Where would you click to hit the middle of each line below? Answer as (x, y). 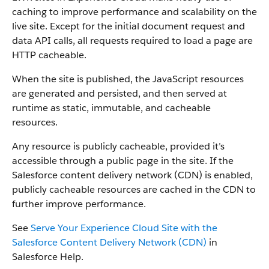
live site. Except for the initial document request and (128, 26)
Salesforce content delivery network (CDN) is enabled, (132, 175)
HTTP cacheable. (49, 55)
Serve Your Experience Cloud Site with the (124, 228)
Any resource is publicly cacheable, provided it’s (118, 146)
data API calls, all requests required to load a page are (132, 41)
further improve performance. (79, 204)
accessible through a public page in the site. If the (123, 161)
